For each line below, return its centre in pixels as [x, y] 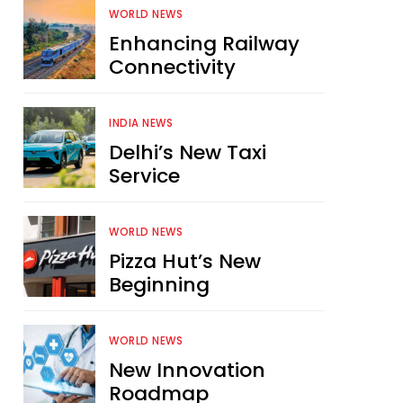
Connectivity [172, 67]
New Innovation [187, 371]
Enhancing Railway [204, 44]
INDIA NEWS [141, 124]
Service [144, 176]
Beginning [159, 285]
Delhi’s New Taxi [188, 153]
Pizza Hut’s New [185, 262]
